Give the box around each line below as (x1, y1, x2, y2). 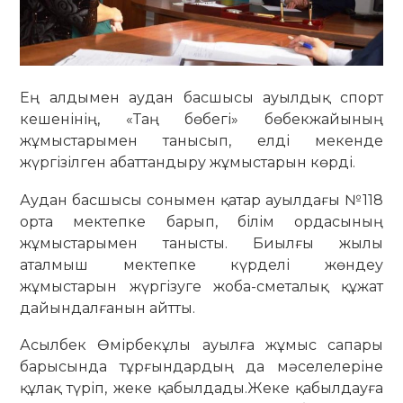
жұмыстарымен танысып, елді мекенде (20, 131, 383, 149)
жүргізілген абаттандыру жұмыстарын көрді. (20, 153, 356, 171)
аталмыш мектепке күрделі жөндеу (20, 255, 383, 273)
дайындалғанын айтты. (20, 299, 196, 317)
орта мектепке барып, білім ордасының (20, 212, 383, 230)
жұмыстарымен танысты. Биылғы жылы (20, 234, 383, 252)
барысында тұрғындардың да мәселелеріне (20, 358, 383, 376)
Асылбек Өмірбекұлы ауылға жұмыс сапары (20, 336, 383, 354)
